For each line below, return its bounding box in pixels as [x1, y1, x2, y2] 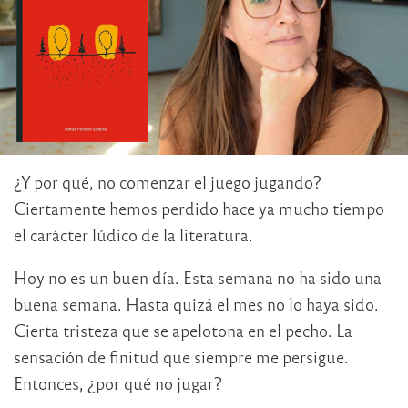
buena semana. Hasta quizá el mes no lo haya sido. [14, 293, 379, 315]
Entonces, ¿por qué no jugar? [14, 372, 222, 394]
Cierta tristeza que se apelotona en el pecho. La [14, 320, 352, 342]
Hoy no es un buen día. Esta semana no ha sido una [14, 267, 382, 289]
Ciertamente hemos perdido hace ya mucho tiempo [14, 198, 384, 219]
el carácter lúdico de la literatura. [14, 224, 253, 246]
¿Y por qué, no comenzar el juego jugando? [14, 171, 321, 193]
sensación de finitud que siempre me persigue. [14, 346, 349, 368]
